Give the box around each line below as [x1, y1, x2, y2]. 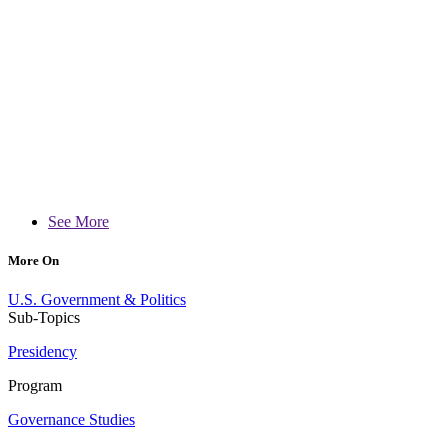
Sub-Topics [8, 309, 80, 327]
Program [8, 377, 62, 395]
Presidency [8, 343, 77, 361]
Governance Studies [8, 411, 135, 429]
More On [8, 253, 59, 269]
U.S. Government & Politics [8, 291, 186, 309]
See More [48, 213, 109, 231]
